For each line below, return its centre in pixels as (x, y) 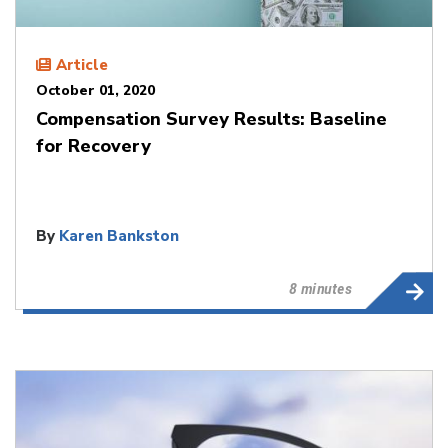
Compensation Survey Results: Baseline (211, 118)
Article (82, 64)
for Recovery (93, 145)
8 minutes (320, 288)
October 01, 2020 (95, 90)
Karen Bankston (119, 235)
